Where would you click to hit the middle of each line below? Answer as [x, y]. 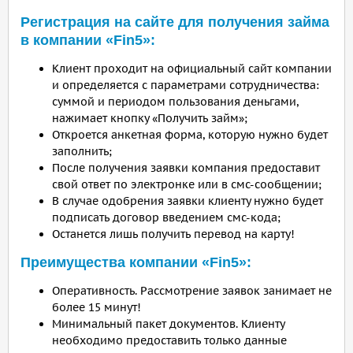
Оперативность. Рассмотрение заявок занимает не [192, 291]
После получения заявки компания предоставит [186, 168]
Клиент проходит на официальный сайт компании [192, 69]
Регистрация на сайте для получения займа [175, 22]
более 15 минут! [97, 307]
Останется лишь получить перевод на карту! [173, 234]
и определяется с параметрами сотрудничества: [186, 85]
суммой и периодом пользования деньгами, [175, 102]
